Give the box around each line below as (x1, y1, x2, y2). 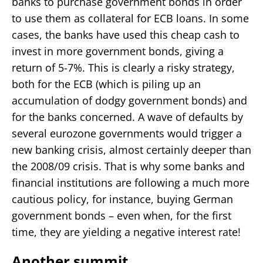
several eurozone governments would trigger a (12, 126, 242, 140)
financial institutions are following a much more (12, 175, 249, 190)
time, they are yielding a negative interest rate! (12, 224, 241, 239)
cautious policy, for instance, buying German (12, 191, 233, 206)
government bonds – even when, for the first (12, 208, 231, 222)
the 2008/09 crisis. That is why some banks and (12, 159, 245, 173)
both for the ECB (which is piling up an (12, 76, 201, 91)
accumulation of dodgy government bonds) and (12, 93, 247, 107)
